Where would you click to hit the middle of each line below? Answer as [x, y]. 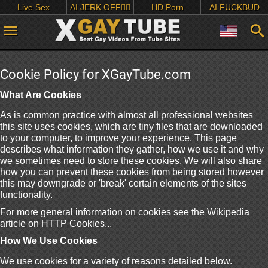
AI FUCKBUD [234, 7]
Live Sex [33, 7]
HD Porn [167, 7]
